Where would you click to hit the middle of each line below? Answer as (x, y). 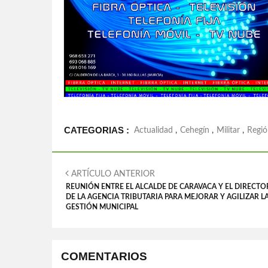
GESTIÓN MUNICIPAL (102, 207)
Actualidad (153, 130)
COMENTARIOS (104, 256)
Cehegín (195, 130)
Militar (228, 130)
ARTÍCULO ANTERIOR (112, 174)
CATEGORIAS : (97, 130)
